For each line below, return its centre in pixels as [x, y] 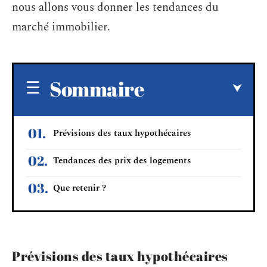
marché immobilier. [61, 27]
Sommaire [97, 89]
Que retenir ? [80, 188]
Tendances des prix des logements [122, 160]
